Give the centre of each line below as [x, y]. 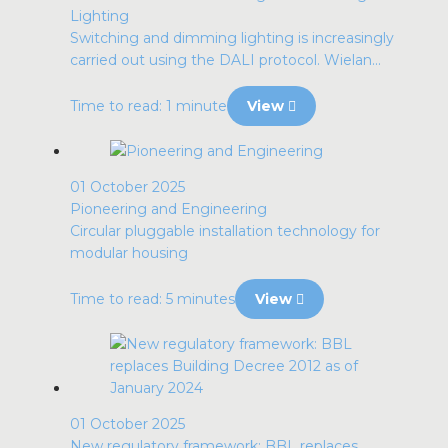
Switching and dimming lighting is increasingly [232, 38]
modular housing [129, 253]
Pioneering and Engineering [168, 209]
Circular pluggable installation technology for [225, 231]
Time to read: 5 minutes [152, 299]
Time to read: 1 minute [148, 106]
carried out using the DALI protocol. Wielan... [225, 60]
